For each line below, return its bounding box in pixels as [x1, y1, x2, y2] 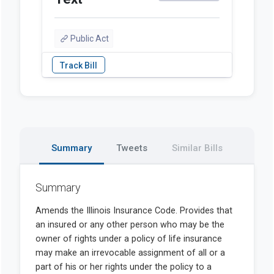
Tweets [116, 143, 147, 154]
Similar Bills [172, 143, 223, 154]
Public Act [70, 34, 109, 44]
